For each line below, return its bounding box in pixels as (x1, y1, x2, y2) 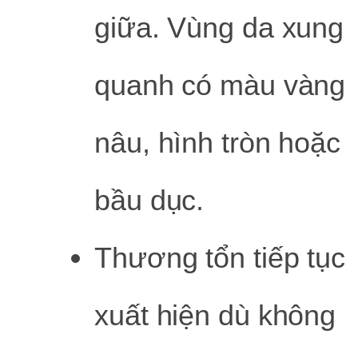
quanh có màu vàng (94, 68, 346, 101)
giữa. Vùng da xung (94, 10, 344, 44)
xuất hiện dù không (94, 298, 336, 332)
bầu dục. (94, 183, 205, 217)
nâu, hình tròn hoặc (94, 125, 341, 159)
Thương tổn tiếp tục (94, 241, 346, 274)
